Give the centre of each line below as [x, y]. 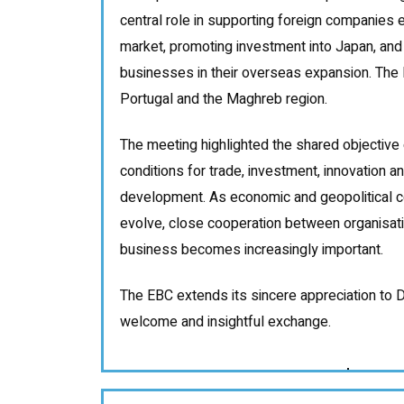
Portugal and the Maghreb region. [224, 99]
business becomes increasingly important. [252, 249]
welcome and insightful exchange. [225, 321]
